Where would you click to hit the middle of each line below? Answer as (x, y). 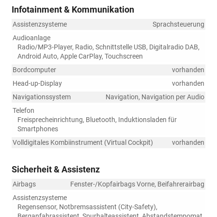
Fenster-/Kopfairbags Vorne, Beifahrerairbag (137, 184)
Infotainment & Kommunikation (73, 9)
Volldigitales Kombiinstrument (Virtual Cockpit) (83, 142)
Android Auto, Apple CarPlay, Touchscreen (80, 56)
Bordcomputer (34, 70)
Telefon (23, 110)
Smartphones (38, 129)
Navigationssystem (42, 97)
